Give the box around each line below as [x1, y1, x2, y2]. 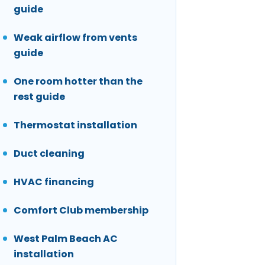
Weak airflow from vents [14, 31, 137, 45]
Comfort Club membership [14, 203, 148, 218]
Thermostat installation [14, 118, 137, 132]
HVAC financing [14, 175, 94, 189]
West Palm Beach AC [14, 232, 118, 246]
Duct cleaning [14, 147, 85, 161]
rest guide [14, 90, 65, 104]
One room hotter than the [14, 75, 143, 89]
